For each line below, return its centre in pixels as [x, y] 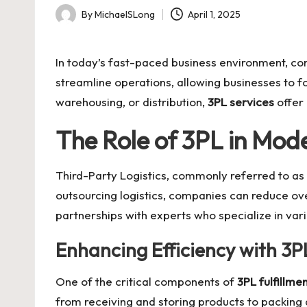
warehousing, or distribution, [132, 102]
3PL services [241, 102]
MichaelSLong [125, 14]
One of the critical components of [146, 281]
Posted [70, 22]
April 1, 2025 [214, 14]
